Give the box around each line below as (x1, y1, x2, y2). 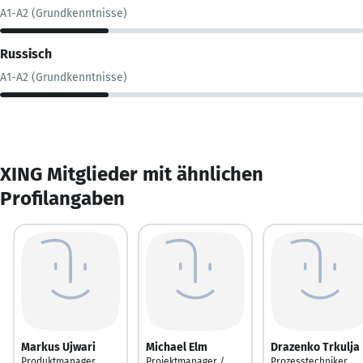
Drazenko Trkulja (271, 340, 360, 354)
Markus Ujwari (21, 340, 96, 354)
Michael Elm (146, 340, 207, 354)
